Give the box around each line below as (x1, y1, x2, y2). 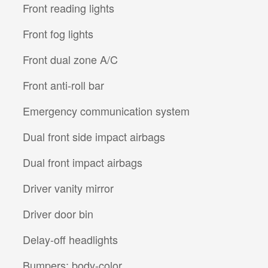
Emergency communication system (23, 102, 190, 118)
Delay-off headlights (23, 231, 118, 247)
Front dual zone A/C (23, 51, 118, 67)
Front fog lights (23, 25, 93, 41)
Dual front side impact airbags (23, 128, 165, 144)
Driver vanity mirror (23, 179, 114, 196)
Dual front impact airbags (23, 154, 142, 170)
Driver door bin (23, 205, 93, 221)
